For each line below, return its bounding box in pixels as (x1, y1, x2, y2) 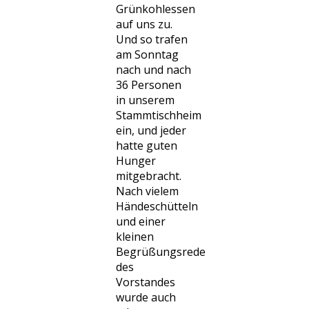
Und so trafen (116, 32, 188, 47)
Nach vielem (116, 183, 179, 199)
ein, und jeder (116, 123, 186, 138)
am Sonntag (116, 47, 179, 62)
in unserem (116, 92, 175, 108)
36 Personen (116, 77, 181, 92)
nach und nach (116, 62, 191, 77)
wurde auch (116, 290, 176, 305)
